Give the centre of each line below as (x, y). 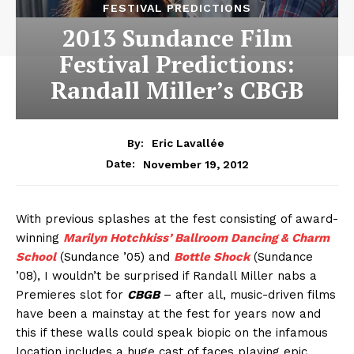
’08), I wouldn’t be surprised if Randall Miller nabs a (166, 276)
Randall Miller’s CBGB (177, 90)
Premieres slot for (72, 295)
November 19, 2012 (196, 164)
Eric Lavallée (188, 143)
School (36, 257)
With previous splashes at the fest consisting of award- (177, 219)
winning (40, 238)
